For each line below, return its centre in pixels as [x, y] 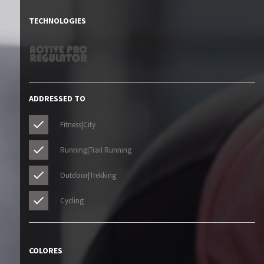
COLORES [45, 251]
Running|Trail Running [95, 150]
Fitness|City [77, 125]
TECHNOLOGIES [57, 21]
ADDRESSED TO [57, 99]
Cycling [72, 201]
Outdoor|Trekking [88, 176]
